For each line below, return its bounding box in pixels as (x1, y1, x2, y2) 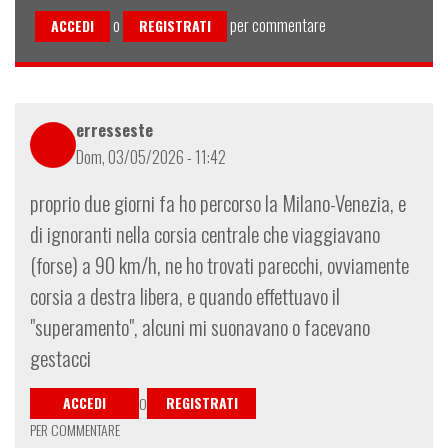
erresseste (76, 118, 153, 143)
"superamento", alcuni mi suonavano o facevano (30, 311, 370, 343)
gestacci (30, 342, 91, 374)
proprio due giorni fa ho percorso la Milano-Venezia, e (30, 187, 406, 219)
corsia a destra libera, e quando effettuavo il (30, 280, 340, 312)
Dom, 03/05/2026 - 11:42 (76, 145, 226, 170)
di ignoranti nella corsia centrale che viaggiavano (30, 218, 380, 250)
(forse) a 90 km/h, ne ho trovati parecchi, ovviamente (30, 249, 409, 281)
